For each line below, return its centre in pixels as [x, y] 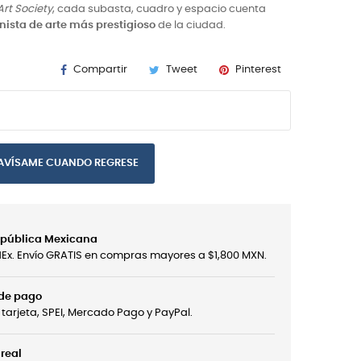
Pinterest [258, 70]
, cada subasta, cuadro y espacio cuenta [159, 9]
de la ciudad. [191, 25]
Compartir [100, 70]
